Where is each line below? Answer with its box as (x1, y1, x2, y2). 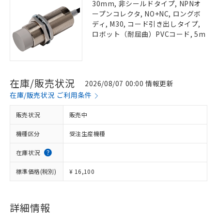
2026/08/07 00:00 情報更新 (85, 78, 174, 88)
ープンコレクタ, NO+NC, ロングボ (92, 9, 201, 18)
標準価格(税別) (16, 167, 57, 175)
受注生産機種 (69, 129, 106, 138)
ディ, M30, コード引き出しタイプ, (92, 19, 201, 29)
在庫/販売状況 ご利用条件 (10, 90, 92, 100)
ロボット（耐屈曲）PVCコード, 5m (92, 29, 206, 39)
